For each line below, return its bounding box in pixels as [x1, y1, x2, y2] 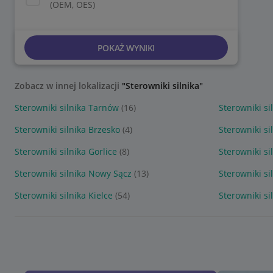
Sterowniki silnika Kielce [15, 190, 113, 201]
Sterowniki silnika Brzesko [15, 124, 120, 135]
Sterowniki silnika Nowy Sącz [15, 168, 132, 179]
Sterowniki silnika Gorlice [15, 146, 117, 157]
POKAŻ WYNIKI [97, 41, 155, 54]
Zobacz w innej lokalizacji [15, 80, 122, 91]
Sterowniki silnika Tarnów [15, 102, 119, 113]
